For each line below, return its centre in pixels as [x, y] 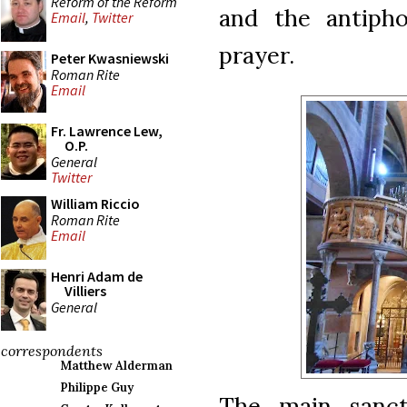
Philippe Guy [97, 387]
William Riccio [95, 203]
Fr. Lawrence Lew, [107, 131]
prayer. [257, 55]
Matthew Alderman [116, 366]
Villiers [85, 291]
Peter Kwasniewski [110, 58]
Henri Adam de [97, 276]
